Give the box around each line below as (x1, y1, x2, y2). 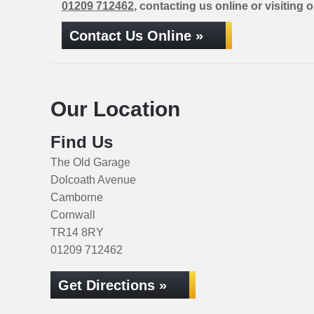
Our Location (50, 97, 180, 121)
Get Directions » (58, 278, 167, 293)
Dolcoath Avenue (50, 174, 136, 186)
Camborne (50, 191, 103, 203)
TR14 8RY (50, 226, 104, 238)
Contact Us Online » (69, 28, 203, 43)
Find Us (50, 132, 113, 151)
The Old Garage (50, 156, 130, 168)
